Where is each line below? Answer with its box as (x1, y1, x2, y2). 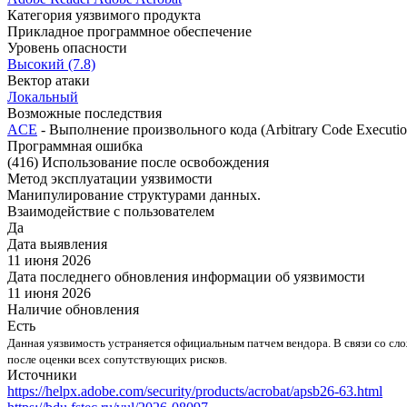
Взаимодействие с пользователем (7, 203, 214, 219)
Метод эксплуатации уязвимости (7, 170, 213, 186)
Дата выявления (7, 235, 107, 252)
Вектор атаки (7, 72, 90, 88)
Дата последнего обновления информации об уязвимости (7, 268, 365, 284)
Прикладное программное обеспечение (7, 23, 252, 39)
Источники (7, 366, 77, 382)
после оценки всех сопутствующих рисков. (7, 352, 227, 366)
